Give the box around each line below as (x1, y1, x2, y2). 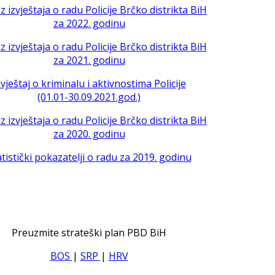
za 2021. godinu (53, 53, 125, 68)
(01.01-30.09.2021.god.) (37, 90, 141, 104)
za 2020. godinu (53, 127, 125, 141)
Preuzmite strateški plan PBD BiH (12, 225, 166, 239)
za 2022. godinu (53, 17, 125, 31)
